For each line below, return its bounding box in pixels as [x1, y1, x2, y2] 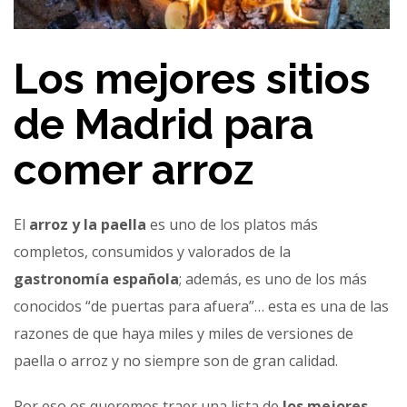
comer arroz [14, 144, 253, 194]
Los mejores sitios [14, 54, 371, 104]
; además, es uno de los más [179, 268, 367, 289]
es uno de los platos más [146, 213, 318, 234]
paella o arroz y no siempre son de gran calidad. [14, 350, 338, 371]
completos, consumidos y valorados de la [14, 241, 291, 262]
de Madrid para [14, 99, 313, 149]
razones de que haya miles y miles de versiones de [14, 323, 353, 343]
